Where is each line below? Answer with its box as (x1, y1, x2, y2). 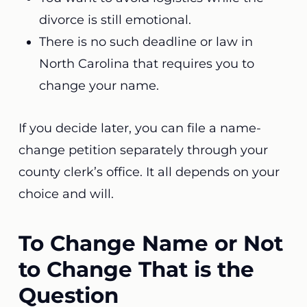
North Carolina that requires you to (38, 56, 254, 71)
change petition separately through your (18, 143, 268, 158)
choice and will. (18, 186, 117, 201)
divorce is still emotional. (38, 12, 191, 27)
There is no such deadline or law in (38, 34, 253, 49)
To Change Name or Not (18, 230, 283, 256)
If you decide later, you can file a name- (18, 121, 261, 136)
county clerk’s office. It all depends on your (18, 164, 280, 180)
